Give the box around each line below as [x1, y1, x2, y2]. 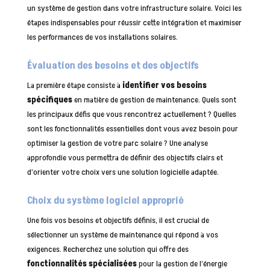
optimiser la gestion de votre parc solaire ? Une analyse [27, 137, 208, 149]
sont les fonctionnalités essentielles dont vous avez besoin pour [27, 122, 238, 134]
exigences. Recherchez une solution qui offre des [27, 243, 189, 255]
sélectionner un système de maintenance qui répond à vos [27, 228, 218, 240]
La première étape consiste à [27, 79, 122, 91]
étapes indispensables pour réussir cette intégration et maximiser [27, 16, 242, 28]
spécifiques [27, 93, 72, 105]
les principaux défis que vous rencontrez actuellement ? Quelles [27, 108, 236, 120]
